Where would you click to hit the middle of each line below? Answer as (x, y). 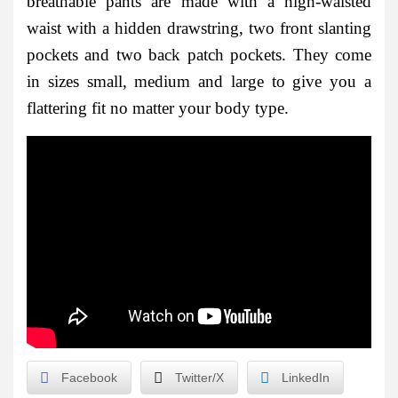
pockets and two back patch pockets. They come (199, 55)
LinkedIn (306, 378)
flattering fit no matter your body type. (158, 108)
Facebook (89, 378)
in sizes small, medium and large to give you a (199, 82)
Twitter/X (199, 378)
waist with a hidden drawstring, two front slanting (199, 28)
